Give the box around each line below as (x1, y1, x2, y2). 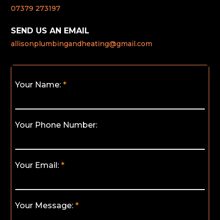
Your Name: (15, 80, 61, 90)
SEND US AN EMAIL (11, 26, 90, 36)
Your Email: (15, 161, 59, 170)
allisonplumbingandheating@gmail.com (11, 39, 153, 49)
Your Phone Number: (15, 120, 98, 130)
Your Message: (15, 201, 74, 211)
